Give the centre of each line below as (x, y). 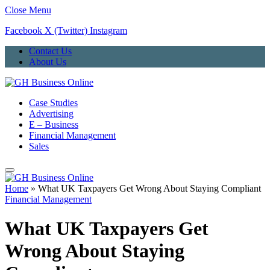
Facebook (24, 30)
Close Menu (28, 10)
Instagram (108, 30)
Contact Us (50, 51)
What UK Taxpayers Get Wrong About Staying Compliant (149, 188)
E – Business (54, 124)
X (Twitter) (66, 30)
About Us (48, 62)
